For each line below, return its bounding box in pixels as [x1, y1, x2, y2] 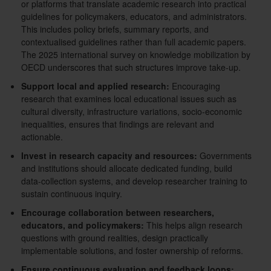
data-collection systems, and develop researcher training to [21, 175, 247, 188]
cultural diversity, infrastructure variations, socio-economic [21, 105, 242, 118]
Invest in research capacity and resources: [21, 149, 197, 162]
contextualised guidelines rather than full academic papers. [21, 36, 246, 48]
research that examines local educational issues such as [21, 93, 237, 105]
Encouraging [169, 80, 220, 93]
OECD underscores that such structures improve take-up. [21, 61, 241, 74]
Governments [197, 149, 252, 162]
